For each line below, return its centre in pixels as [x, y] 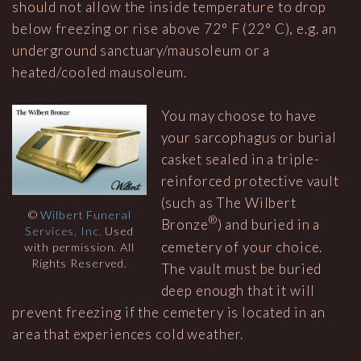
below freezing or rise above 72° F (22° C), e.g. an [175, 28]
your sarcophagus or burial [249, 138]
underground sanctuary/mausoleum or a [141, 50]
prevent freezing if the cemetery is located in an [169, 313]
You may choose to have [239, 116]
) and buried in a [269, 225]
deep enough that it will [238, 291]
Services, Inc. [64, 231]
